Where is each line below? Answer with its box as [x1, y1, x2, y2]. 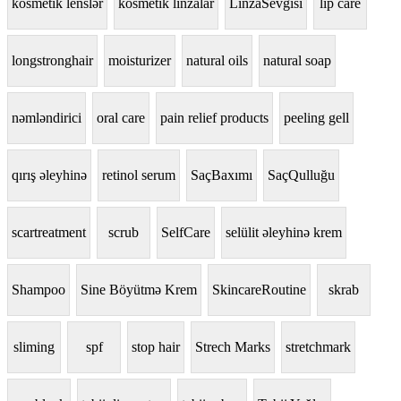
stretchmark [286, 339, 351, 355]
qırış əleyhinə [12, 167, 87, 183]
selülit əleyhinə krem [226, 225, 342, 241]
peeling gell [284, 110, 349, 126]
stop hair [132, 339, 180, 355]
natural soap [263, 53, 331, 69]
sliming [13, 339, 55, 355]
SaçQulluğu [268, 167, 335, 183]
